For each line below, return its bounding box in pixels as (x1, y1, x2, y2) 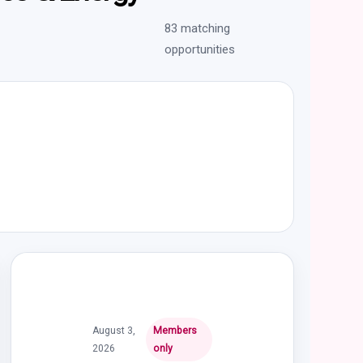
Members (152, 324, 197, 336)
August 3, (92, 324, 135, 336)
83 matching (164, 20, 230, 36)
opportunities (164, 41, 235, 57)
